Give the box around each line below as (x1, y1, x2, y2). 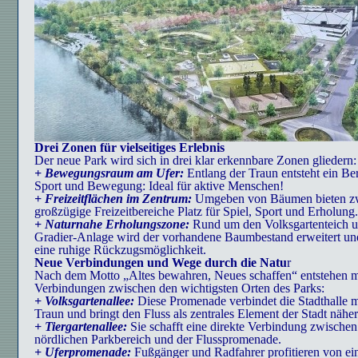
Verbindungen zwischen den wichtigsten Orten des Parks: (34, 281, 324, 295)
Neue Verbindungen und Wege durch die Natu (34, 256, 287, 269)
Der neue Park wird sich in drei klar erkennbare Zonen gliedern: (34, 153, 356, 167)
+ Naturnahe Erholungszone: (34, 217, 189, 231)
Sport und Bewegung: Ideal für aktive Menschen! (34, 179, 284, 193)
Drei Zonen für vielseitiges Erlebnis (34, 141, 225, 154)
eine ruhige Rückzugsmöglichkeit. (34, 243, 206, 257)
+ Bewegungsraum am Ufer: (34, 166, 184, 180)
